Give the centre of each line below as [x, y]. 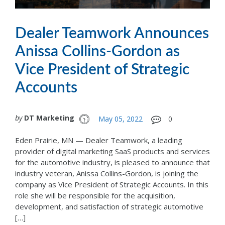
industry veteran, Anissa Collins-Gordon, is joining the [107, 173]
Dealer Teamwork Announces [112, 34]
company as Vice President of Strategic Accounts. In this [112, 184]
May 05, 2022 [121, 119]
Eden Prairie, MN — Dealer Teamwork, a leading [99, 140]
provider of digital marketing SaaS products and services [113, 151]
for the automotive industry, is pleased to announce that [113, 162]
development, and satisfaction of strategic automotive [109, 206]
